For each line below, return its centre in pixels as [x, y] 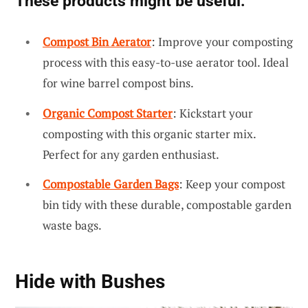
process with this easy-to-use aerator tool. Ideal [166, 62]
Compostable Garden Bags [111, 184]
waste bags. [72, 225]
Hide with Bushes [90, 282]
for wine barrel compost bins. [118, 82]
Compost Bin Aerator [97, 41]
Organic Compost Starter [108, 113]
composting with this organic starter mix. [149, 133]
